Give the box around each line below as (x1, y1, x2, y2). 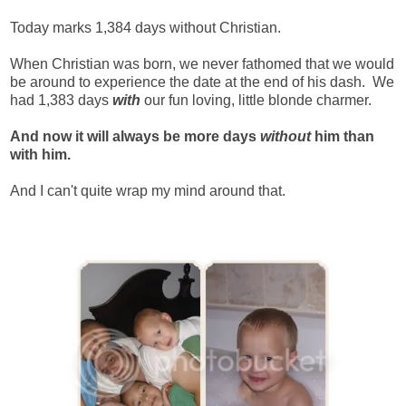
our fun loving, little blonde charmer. (140, 92, 372, 108)
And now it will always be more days (10, 128, 260, 144)
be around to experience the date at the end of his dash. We (10, 73, 394, 90)
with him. (10, 146, 71, 162)
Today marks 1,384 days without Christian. (10, 19, 281, 35)
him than (311, 128, 374, 144)
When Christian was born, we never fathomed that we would (10, 55, 394, 72)
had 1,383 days (10, 92, 112, 108)
